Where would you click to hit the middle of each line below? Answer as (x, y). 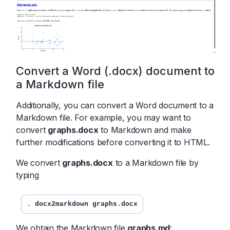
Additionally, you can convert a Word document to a (115, 105)
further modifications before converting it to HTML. (113, 142)
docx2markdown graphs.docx (86, 204)
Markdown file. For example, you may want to (103, 117)
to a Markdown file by (156, 162)
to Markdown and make (145, 130)
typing (27, 175)
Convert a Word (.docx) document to (115, 71)
